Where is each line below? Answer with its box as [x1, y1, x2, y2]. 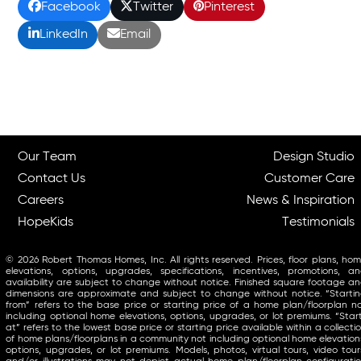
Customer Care [264, 172, 355, 185]
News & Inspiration [247, 193, 355, 207]
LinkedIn [39, 28, 88, 42]
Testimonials [282, 215, 355, 229]
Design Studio [273, 150, 355, 164]
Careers [18, 193, 64, 207]
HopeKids [18, 215, 74, 229]
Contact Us [18, 172, 86, 185]
